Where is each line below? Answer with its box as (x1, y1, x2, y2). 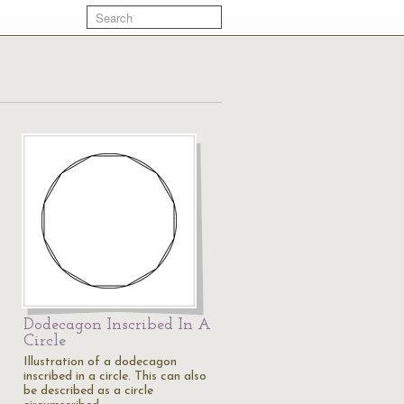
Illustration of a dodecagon (23, 355, 177, 369)
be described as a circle (23, 384, 153, 398)
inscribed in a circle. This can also (23, 370, 207, 383)
